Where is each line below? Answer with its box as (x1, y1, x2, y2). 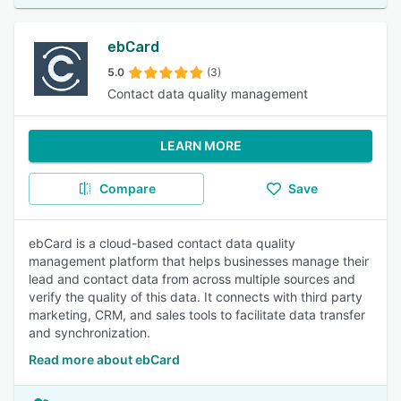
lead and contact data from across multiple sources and (29, 271, 355, 286)
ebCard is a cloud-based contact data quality (29, 235, 295, 251)
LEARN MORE (159, 138, 242, 153)
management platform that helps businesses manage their (29, 253, 369, 269)
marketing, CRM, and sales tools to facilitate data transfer (29, 307, 365, 322)
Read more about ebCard (29, 352, 180, 367)
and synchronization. (29, 325, 150, 340)
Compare (98, 181, 156, 196)
